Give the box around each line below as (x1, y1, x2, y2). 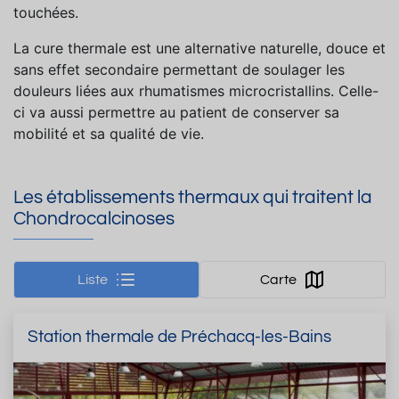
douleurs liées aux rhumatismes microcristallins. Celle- (13, 82, 379, 101)
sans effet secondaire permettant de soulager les (13, 61, 345, 79)
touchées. (13, 4, 78, 22)
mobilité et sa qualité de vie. (13, 125, 204, 143)
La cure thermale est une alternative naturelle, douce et (13, 39, 386, 58)
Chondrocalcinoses (13, 209, 175, 229)
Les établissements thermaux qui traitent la (13, 188, 372, 208)
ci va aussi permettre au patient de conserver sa (13, 103, 339, 122)
